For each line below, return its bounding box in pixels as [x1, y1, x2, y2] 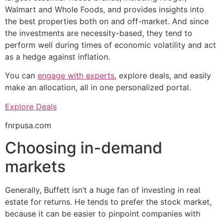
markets [5, 156, 66, 176]
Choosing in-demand [5, 138, 162, 157]
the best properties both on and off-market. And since [5, 16, 209, 26]
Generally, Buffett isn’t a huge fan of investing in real [5, 184, 200, 195]
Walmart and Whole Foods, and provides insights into [5, 4, 204, 14]
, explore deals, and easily [114, 71, 211, 81]
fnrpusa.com [5, 120, 51, 131]
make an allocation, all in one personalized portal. [5, 82, 191, 93]
